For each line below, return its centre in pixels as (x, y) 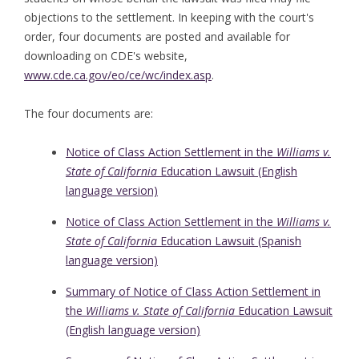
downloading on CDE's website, (106, 56)
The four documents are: (89, 114)
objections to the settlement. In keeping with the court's (169, 18)
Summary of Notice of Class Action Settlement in (193, 292)
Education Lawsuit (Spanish (229, 241)
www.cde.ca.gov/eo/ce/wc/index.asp (118, 75)
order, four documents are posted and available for (157, 37)
